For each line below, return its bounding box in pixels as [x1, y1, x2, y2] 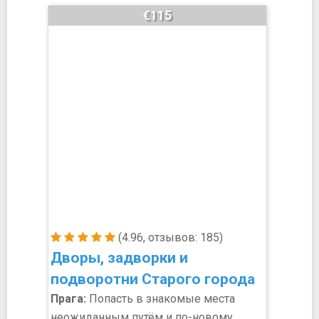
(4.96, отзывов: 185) [115, 231, 223, 244]
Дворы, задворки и [51, 249, 188, 266]
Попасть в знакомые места [86, 292, 235, 305]
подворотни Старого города [51, 271, 255, 288]
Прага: [51, 292, 86, 305]
